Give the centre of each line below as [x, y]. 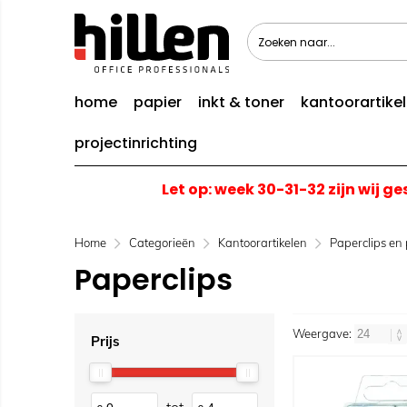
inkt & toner [241, 102]
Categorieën [162, 243]
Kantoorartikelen [263, 243]
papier [158, 102]
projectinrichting [136, 143]
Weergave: [323, 333]
